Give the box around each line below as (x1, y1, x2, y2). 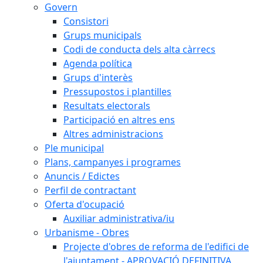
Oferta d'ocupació (45, 198, 124, 211)
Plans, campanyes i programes (45, 156, 181, 168)
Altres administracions (63, 127, 163, 140)
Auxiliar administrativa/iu (63, 212, 174, 225)
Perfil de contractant (45, 184, 136, 197)
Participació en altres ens (63, 113, 175, 126)
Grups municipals (63, 29, 141, 42)
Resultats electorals (63, 99, 150, 112)
